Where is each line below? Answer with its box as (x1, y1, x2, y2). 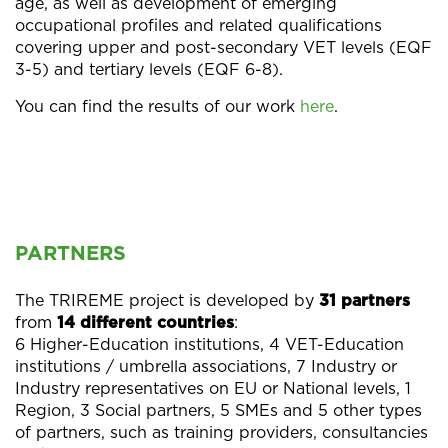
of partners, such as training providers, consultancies (15, 424, 428, 441)
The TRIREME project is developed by (15, 292, 319, 309)
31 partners (319, 292, 410, 309)
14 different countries (57, 314, 234, 331)
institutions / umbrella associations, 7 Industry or (15, 358, 397, 375)
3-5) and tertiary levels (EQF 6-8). (15, 61, 283, 78)
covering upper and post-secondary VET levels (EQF (15, 39, 432, 56)
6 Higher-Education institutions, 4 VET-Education (15, 336, 404, 353)
